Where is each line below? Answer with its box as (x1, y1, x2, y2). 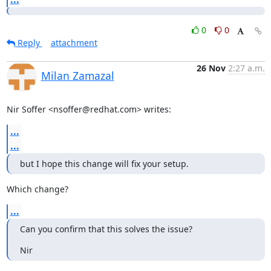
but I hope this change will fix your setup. (19, 157, 189, 169)
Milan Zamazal (41, 68, 114, 83)
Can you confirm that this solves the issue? (19, 223, 192, 235)
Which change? (6, 183, 68, 195)
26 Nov (196, 62, 226, 74)
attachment (50, 36, 97, 48)
